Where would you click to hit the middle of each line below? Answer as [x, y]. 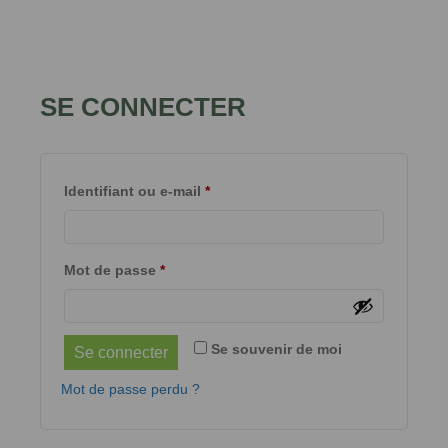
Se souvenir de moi [276, 348]
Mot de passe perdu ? [130, 388]
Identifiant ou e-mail [134, 190]
